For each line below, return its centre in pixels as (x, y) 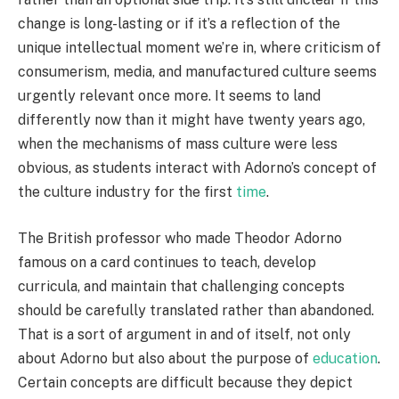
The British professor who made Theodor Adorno (180, 238)
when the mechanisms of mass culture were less (178, 144)
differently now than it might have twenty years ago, (191, 120)
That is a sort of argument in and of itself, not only (184, 334)
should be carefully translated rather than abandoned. (196, 310)
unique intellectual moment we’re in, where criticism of (199, 48)
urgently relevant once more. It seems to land (169, 96)
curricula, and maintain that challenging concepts (181, 286)
